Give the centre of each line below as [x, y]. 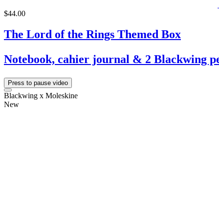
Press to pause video [38, 83]
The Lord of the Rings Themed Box [92, 34]
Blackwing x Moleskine [41, 95]
